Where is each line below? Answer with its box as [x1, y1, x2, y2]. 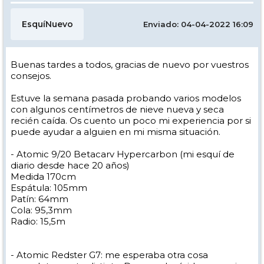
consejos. [11, 70, 51, 81]
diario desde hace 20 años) [11, 160, 130, 171]
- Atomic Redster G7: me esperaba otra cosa [11, 249, 208, 260]
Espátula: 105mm [11, 182, 87, 193]
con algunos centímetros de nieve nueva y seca [11, 104, 224, 115]
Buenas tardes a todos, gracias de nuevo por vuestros [11, 59, 249, 70]
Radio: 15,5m [11, 216, 65, 227]
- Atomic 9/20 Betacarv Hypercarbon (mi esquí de [11, 148, 235, 160]
